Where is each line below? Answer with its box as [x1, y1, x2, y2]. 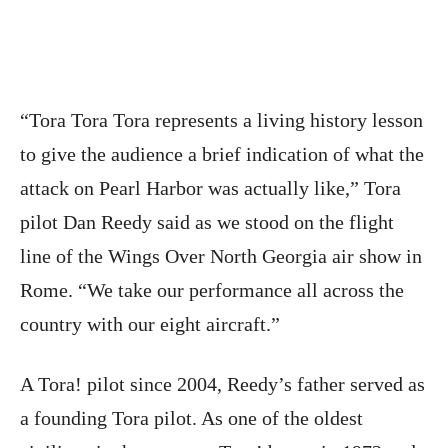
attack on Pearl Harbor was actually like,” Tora [20, 177, 401, 200]
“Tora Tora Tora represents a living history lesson [20, 109, 423, 132]
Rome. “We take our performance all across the [20, 279, 404, 302]
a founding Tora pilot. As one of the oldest [20, 407, 363, 430]
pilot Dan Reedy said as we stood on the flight [20, 211, 394, 234]
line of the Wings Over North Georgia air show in [20, 245, 422, 268]
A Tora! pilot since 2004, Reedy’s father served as [20, 373, 425, 396]
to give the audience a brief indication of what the [20, 143, 424, 166]
